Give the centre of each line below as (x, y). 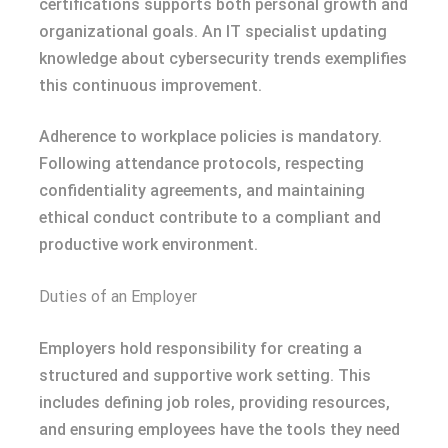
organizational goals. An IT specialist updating (213, 31)
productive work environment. (148, 244)
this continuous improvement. (150, 85)
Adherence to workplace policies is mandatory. (210, 136)
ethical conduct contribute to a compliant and (210, 217)
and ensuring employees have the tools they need (219, 429)
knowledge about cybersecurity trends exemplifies (223, 58)
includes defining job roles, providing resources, (214, 402)
